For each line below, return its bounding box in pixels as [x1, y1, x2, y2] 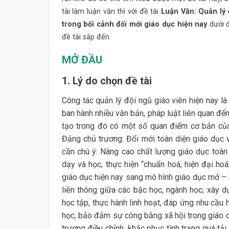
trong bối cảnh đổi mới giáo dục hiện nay [61, 19, 210, 29]
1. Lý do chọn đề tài [61, 74, 152, 87]
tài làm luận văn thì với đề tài [61, 7, 162, 16]
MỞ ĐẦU [61, 54, 102, 66]
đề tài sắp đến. [61, 32, 111, 41]
